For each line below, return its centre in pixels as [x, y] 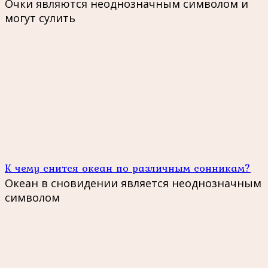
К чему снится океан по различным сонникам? [128, 168]
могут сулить [40, 18]
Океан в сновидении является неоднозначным [133, 183]
